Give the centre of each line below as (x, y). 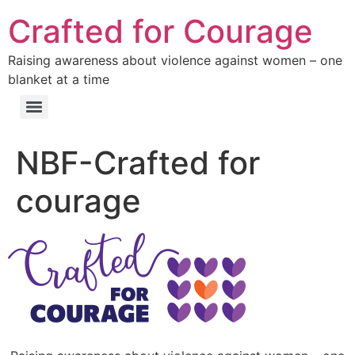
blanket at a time (59, 79)
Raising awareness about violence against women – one (175, 60)
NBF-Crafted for (138, 163)
